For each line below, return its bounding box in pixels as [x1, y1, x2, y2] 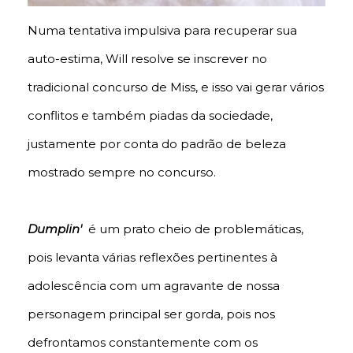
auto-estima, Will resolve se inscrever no [28, 51, 267, 67]
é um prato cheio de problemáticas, [82, 221, 303, 237]
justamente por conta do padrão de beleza [28, 136, 286, 152]
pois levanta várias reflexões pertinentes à [28, 250, 277, 266]
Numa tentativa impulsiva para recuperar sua [28, 23, 297, 39]
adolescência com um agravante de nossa [28, 278, 280, 294]
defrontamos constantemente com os [28, 335, 258, 351]
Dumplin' [28, 221, 82, 237]
